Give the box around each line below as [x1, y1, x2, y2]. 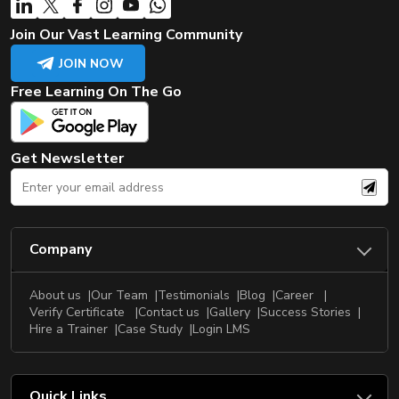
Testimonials [158, 287, 230, 305]
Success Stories [260, 304, 351, 322]
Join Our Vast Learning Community [11, 25, 242, 45]
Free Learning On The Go [11, 82, 182, 102]
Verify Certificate [29, 304, 128, 322]
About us [29, 287, 81, 305]
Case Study [118, 321, 183, 338]
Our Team [91, 287, 148, 305]
